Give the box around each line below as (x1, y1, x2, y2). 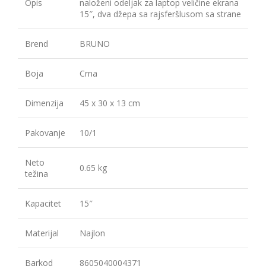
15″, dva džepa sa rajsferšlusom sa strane (80, 8, 241, 20)
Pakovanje (25, 127, 65, 139)
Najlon (80, 227, 105, 239)
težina (25, 168, 48, 180)
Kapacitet (25, 198, 61, 210)
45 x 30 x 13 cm (80, 97, 140, 109)
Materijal (25, 227, 59, 239)
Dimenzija (25, 97, 64, 109)
